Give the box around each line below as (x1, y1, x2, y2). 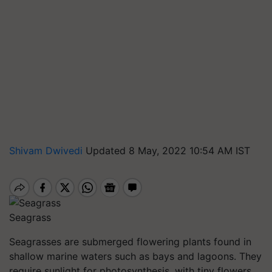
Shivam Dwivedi (9, 144, 86, 157)
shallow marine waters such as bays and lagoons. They (9, 250, 262, 262)
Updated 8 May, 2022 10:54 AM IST (86, 144, 250, 157)
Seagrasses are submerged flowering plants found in (9, 235, 251, 248)
